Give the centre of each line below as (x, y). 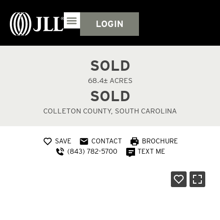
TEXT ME (151, 151)
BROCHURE (160, 141)
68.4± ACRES (110, 81)
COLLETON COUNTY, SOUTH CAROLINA (110, 111)
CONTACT (106, 141)
